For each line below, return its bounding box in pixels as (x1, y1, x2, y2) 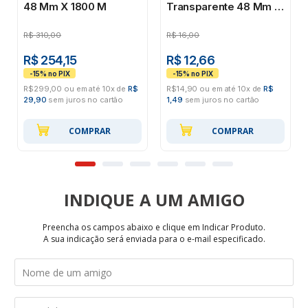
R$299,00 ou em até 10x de (23, 84, 129, 94)
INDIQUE (63, 188, 134, 212)
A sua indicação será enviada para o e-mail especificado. (43, 233, 265, 245)
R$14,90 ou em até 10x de (166, 84, 264, 94)
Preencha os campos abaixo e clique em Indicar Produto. (43, 221, 265, 234)
